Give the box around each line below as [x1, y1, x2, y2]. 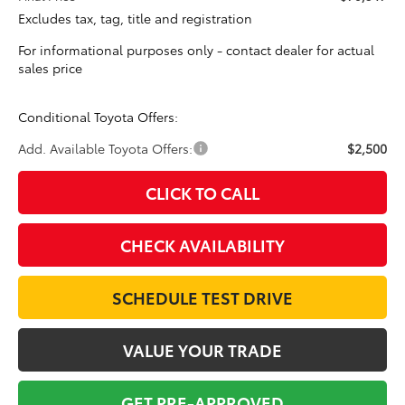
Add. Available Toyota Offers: [18, 138, 193, 157]
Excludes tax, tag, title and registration [18, 8, 253, 27]
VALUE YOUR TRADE [123, 337, 282, 362]
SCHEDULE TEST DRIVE [112, 285, 293, 309]
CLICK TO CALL [146, 180, 259, 204]
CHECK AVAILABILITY [120, 232, 285, 257]
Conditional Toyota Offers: [18, 107, 179, 126]
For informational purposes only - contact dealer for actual [18, 40, 375, 59]
